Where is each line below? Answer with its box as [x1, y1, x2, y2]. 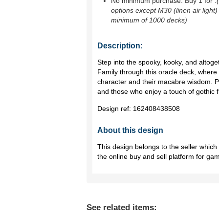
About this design [97, 126, 163, 134]
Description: [97, 42, 143, 50]
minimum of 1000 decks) [111, 16, 187, 24]
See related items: [87, 203, 157, 212]
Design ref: [97, 105, 133, 112]
